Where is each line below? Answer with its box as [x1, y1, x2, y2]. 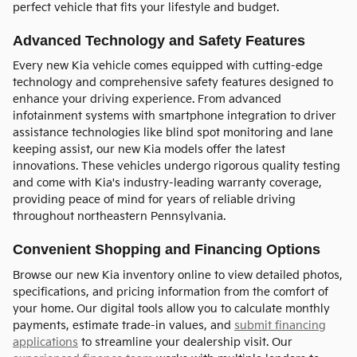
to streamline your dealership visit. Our [78, 335, 292, 349]
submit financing [234, 318, 326, 332]
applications [13, 335, 78, 349]
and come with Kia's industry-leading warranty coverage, [13, 176, 322, 190]
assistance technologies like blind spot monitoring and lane [13, 126, 333, 140]
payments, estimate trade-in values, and [13, 318, 234, 332]
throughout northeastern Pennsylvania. [13, 210, 226, 224]
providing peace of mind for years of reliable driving [13, 193, 296, 207]
